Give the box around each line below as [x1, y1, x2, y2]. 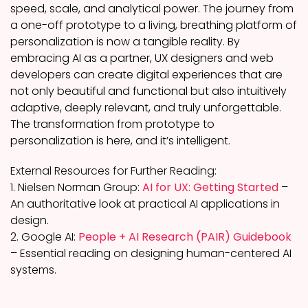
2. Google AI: [10, 229, 78, 245]
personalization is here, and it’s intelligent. [10, 133, 230, 148]
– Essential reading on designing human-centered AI [10, 245, 291, 261]
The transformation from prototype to [10, 116, 214, 132]
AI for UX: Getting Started [142, 179, 278, 195]
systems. [10, 262, 56, 278]
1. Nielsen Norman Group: [10, 179, 142, 195]
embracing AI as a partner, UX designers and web [10, 50, 274, 66]
